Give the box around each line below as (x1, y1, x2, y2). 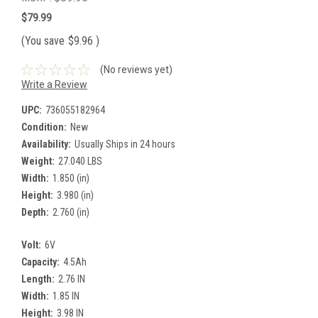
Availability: (21, 138, 71, 150)
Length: (21, 273, 55, 285)
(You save (21, 33, 65, 48)
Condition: (21, 121, 67, 133)
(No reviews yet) (99, 63, 172, 75)
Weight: (21, 155, 55, 167)
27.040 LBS (57, 155, 102, 167)
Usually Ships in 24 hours (74, 138, 175, 150)
